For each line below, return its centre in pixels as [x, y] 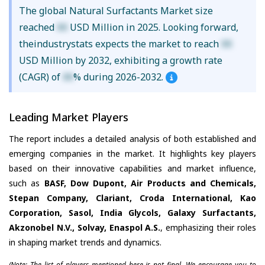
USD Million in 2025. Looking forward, [153, 28]
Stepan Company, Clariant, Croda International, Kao [132, 198]
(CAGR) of [41, 77]
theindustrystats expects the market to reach [120, 44]
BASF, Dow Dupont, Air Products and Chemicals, [150, 183]
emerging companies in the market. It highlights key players [132, 153]
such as [27, 183]
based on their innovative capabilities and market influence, [132, 168]
